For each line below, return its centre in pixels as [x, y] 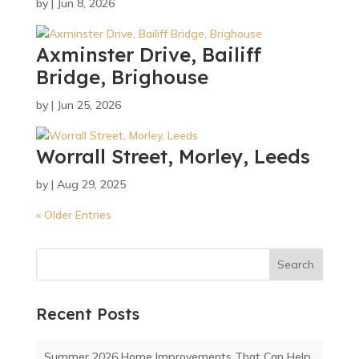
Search [296, 264]
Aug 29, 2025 [91, 184]
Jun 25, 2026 [89, 105]
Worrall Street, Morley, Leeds [173, 156]
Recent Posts [87, 314]
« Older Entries [73, 215]
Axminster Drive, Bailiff [148, 54]
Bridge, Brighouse [122, 77]
